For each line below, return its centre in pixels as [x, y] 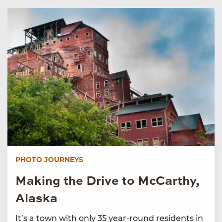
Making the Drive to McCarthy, [108, 181]
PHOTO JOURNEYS [49, 159]
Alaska [36, 199]
